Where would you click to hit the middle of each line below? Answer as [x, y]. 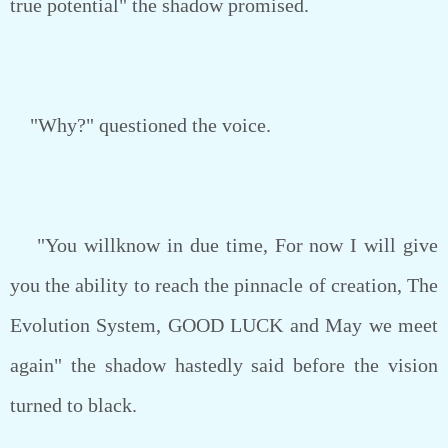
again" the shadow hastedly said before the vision [224, 365]
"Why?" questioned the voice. [140, 125]
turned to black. [73, 405]
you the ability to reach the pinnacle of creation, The [224, 285]
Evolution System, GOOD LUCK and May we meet [224, 325]
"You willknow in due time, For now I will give [224, 245]
